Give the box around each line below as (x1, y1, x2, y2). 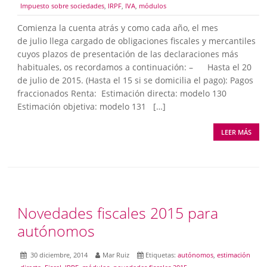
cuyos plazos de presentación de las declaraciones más (17, 48, 239, 60)
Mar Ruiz (103, 250, 130, 259)
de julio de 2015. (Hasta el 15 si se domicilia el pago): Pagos (17, 74, 254, 86)
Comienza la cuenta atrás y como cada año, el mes (17, 21, 219, 33)
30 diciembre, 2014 (29, 250, 88, 259)
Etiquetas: (145, 250, 178, 259)
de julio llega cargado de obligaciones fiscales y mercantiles (17, 35, 256, 46)
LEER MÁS (221, 128, 252, 137)
